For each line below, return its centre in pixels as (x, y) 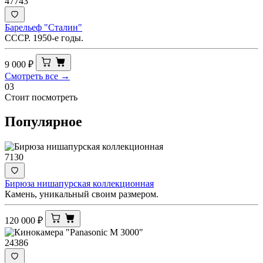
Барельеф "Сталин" (43, 27)
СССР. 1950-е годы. (44, 38)
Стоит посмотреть (41, 97)
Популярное (43, 122)
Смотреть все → (37, 76)
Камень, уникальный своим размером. (82, 194)
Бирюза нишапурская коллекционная (79, 184)
